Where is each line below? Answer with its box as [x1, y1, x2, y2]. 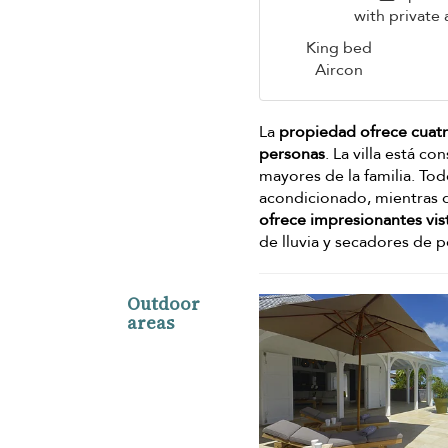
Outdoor [127, 291, 200, 317]
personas [259, 143, 326, 166]
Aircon [314, 59, 363, 82]
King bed [305, 37, 372, 60]
